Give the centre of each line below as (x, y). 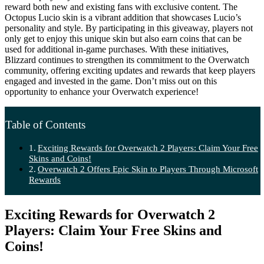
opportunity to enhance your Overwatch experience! (102, 91)
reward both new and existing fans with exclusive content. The (121, 6)
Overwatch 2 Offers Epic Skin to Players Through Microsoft (148, 169)
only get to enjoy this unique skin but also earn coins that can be (123, 38)
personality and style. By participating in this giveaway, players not (129, 28)
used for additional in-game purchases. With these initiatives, (117, 49)
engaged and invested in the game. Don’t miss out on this (111, 81)
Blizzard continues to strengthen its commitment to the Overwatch (127, 60)
